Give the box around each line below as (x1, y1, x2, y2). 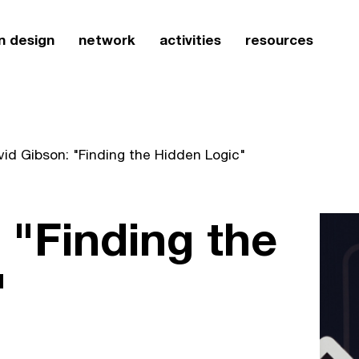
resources (245, 31, 313, 48)
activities (159, 31, 221, 48)
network (79, 31, 135, 48)
